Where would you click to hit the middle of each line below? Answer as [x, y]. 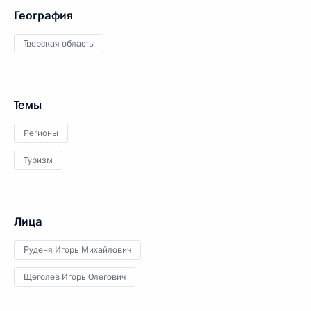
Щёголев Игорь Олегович [75, 277]
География [43, 15]
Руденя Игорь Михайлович [77, 250]
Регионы [41, 133]
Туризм [38, 160]
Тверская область [59, 43]
